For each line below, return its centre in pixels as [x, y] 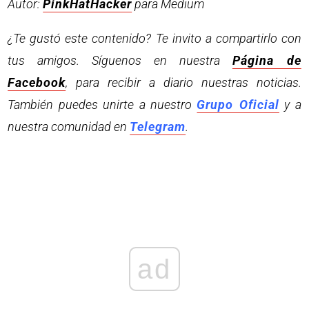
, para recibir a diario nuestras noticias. [183, 82]
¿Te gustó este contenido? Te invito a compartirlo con [154, 38]
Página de [267, 60]
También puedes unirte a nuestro [102, 104]
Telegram [158, 126]
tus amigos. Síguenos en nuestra [120, 60]
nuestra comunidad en [69, 126]
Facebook [37, 82]
